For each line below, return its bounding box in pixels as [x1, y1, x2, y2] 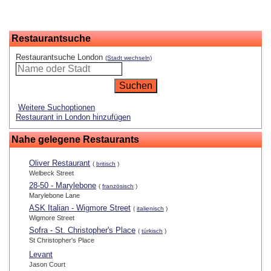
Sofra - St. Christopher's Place [29, 226, 135, 235]
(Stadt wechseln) [105, 54, 152, 62]
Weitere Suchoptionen [18, 103, 95, 113]
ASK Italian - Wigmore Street [29, 203, 131, 213]
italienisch [137, 205, 164, 212]
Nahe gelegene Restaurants [11, 134, 139, 145]
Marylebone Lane [29, 192, 80, 200]
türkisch [142, 227, 163, 235]
